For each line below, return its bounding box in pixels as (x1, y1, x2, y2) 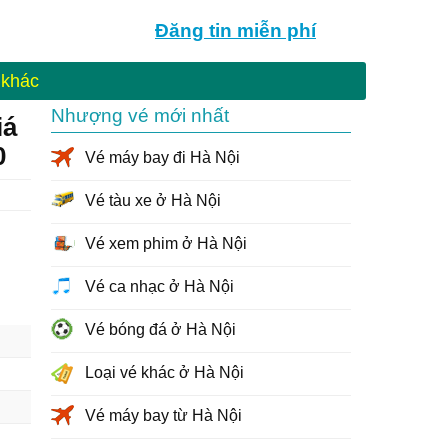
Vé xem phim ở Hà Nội (85, 235, 247, 252)
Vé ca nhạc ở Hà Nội (85, 278, 234, 295)
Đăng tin (155, 20, 237, 41)
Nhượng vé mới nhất (51, 105, 229, 126)
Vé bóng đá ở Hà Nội (85, 321, 236, 338)
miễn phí (237, 20, 316, 41)
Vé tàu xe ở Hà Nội (85, 192, 221, 209)
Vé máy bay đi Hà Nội (85, 149, 240, 166)
